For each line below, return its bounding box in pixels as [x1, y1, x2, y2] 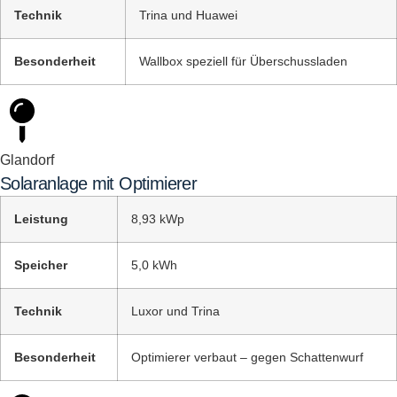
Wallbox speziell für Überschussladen [139, 54, 347, 68]
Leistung [14, 212, 68, 226]
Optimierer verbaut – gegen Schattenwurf [131, 350, 363, 364]
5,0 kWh [131, 258, 177, 272]
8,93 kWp [131, 212, 184, 226]
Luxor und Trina [131, 304, 220, 318]
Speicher [14, 258, 67, 272]
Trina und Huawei [139, 8, 237, 22]
